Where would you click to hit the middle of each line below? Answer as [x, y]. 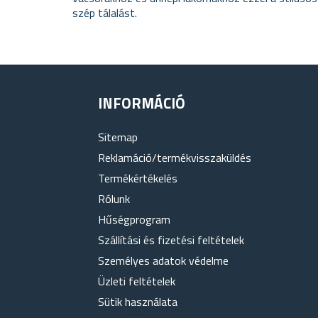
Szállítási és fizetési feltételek [171, 240]
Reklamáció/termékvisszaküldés [174, 158]
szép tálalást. [105, 12]
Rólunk [114, 199]
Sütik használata [137, 302]
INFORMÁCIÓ [141, 103]
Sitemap [117, 137]
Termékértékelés [137, 178]
